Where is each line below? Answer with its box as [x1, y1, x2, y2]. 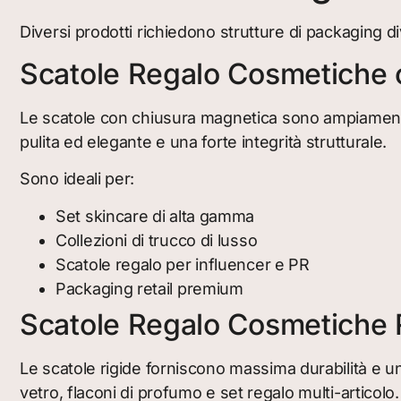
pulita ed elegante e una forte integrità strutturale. [20, 132, 388, 151]
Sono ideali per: [20, 169, 135, 189]
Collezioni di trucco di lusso [55, 230, 258, 250]
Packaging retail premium [55, 278, 243, 298]
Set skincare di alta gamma [55, 206, 255, 226]
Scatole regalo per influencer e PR [55, 254, 310, 274]
